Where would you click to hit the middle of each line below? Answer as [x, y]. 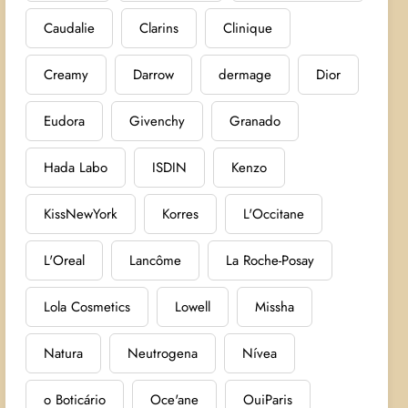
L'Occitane [274, 214]
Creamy [66, 74]
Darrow [154, 74]
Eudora [65, 121]
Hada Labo [76, 167]
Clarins [159, 28]
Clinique [248, 28]
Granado [255, 121]
